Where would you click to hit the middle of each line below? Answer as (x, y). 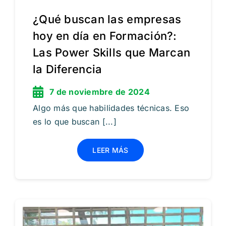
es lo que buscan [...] (74, 122)
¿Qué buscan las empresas (107, 19)
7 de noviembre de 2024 (99, 92)
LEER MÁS (110, 150)
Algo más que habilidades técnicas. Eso (111, 108)
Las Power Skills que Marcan (111, 52)
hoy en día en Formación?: (105, 36)
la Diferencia (67, 69)
